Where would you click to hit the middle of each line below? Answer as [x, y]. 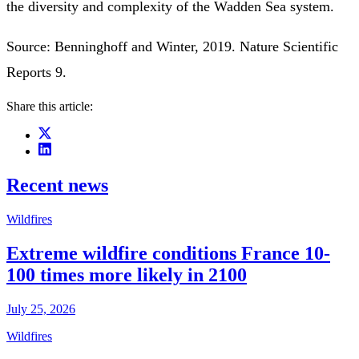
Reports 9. [36, 72]
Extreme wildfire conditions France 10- [168, 253]
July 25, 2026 [41, 309]
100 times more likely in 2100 [127, 274]
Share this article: [50, 106]
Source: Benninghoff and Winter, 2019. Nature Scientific [172, 46]
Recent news [57, 185]
